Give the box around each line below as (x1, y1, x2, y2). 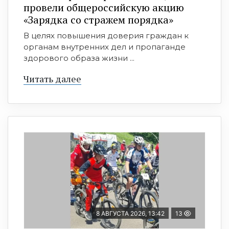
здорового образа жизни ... (24, 53, 134, 63)
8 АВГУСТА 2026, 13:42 (96, 209, 165, 217)
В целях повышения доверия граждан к (24, 30, 189, 40)
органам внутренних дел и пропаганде (24, 41, 186, 52)
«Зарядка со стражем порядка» (24, 12, 173, 27)
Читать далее (24, 72, 81, 85)
